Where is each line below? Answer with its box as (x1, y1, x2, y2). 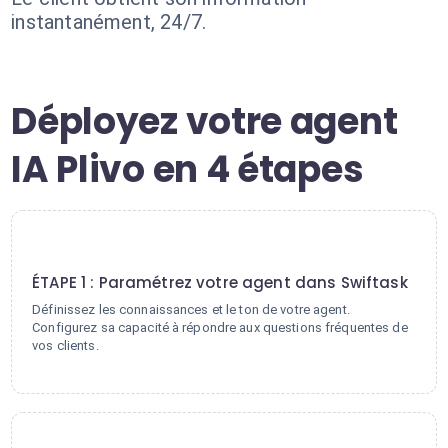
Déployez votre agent (11, 96, 398, 147)
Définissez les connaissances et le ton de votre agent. (32, 302, 350, 317)
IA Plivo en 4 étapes (11, 144, 364, 195)
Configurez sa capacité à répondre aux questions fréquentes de (32, 320, 408, 335)
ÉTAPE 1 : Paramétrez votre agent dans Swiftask (32, 272, 408, 293)
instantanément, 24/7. (11, 10, 207, 34)
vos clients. (32, 338, 99, 353)
